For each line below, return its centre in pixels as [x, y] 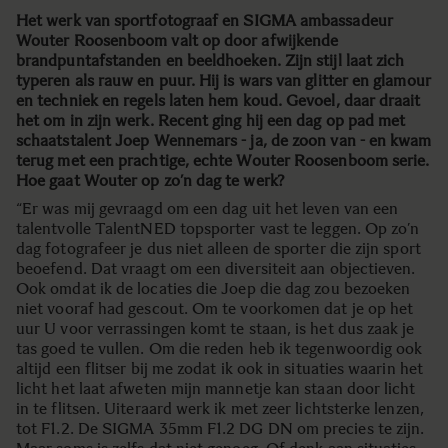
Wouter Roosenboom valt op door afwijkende [177, 40]
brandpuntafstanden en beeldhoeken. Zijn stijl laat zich [210, 60]
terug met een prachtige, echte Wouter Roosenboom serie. [223, 160]
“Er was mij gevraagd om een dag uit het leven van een [207, 208]
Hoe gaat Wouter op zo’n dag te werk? [150, 180]
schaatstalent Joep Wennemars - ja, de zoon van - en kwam [224, 140]
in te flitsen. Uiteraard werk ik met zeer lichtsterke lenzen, [220, 408]
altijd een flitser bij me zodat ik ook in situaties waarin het [219, 368]
